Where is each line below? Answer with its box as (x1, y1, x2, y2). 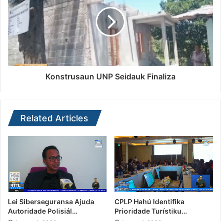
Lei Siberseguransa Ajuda (8, 197, 94, 206)
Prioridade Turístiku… (114, 206, 187, 215)
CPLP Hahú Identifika (114, 197, 184, 206)
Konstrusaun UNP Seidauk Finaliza (45, 72, 176, 82)
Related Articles (20, 113, 88, 124)
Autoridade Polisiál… (8, 206, 77, 215)
